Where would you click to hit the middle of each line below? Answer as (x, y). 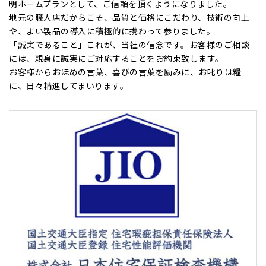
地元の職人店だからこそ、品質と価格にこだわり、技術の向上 (129, 17)
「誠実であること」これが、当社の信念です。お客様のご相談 (129, 44)
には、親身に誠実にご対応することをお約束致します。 (116, 58)
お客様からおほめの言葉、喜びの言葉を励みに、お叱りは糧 (125, 72)
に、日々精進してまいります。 (69, 85)
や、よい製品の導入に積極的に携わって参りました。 (112, 31)
